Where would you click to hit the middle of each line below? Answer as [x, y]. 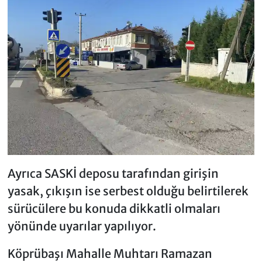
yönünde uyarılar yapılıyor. [82, 226]
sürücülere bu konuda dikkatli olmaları [114, 209]
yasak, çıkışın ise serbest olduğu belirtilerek [128, 191]
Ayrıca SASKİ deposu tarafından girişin [113, 174]
